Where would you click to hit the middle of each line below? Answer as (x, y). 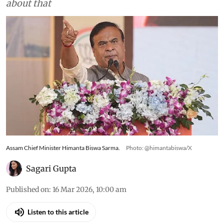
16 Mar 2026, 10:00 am (89, 189)
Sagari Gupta (51, 168)
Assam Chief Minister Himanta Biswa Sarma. (63, 147)
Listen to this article (58, 212)
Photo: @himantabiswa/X (159, 147)
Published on (27, 189)
